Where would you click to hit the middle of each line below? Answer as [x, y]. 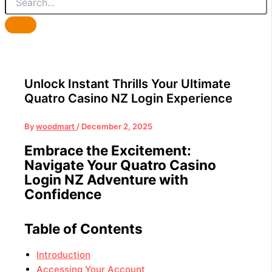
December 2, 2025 [117, 126]
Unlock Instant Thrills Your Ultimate [128, 83]
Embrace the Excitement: [108, 150]
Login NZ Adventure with [107, 179]
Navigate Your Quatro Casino [121, 165]
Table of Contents [84, 229]
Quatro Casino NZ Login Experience [129, 98]
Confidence [63, 194]
